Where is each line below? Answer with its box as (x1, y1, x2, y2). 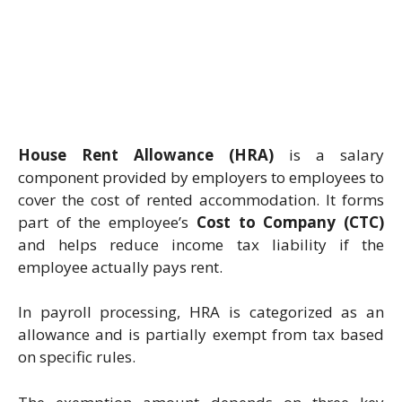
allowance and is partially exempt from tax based (18, 324, 384, 345)
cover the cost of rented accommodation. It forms (18, 188, 384, 210)
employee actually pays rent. (18, 256, 223, 277)
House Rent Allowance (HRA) (18, 144, 274, 165)
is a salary (274, 144, 384, 165)
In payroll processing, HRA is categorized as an (18, 301, 384, 323)
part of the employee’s (18, 211, 197, 232)
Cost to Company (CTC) (196, 211, 385, 232)
